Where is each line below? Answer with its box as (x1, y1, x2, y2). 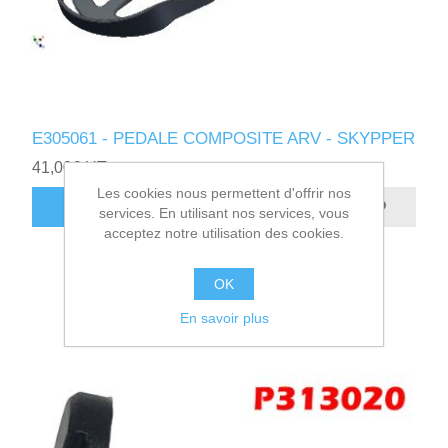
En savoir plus (179, 310, 269, 326)
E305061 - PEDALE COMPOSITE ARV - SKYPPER (32, 128, 416, 148)
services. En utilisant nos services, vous (99, 205, 349, 221)
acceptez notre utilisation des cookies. (104, 225, 344, 241)
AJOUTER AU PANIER (69, 198, 225, 216)
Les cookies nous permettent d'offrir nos (97, 185, 351, 201)
